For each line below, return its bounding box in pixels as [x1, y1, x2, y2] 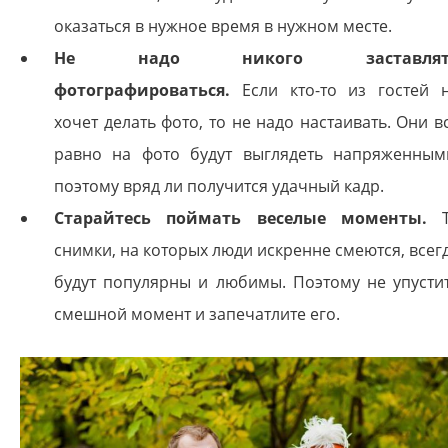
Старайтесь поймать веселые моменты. [54, 207, 427, 230]
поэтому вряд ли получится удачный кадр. [54, 175, 384, 198]
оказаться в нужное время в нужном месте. [54, 15, 392, 38]
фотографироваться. [54, 79, 230, 102]
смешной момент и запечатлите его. [54, 303, 340, 326]
